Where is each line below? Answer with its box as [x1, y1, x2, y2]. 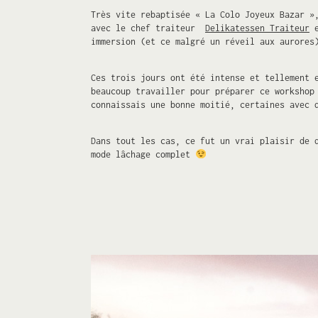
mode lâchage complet [91, 148, 195, 160]
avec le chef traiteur [91, 22, 205, 33]
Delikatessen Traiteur [205, 22, 309, 33]
